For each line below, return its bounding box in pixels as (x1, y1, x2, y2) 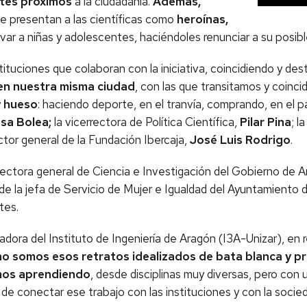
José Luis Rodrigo (187, 132, 291, 147)
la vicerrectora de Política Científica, (54, 114, 240, 130)
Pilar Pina (240, 114, 291, 130)
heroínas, (177, 12, 228, 27)
